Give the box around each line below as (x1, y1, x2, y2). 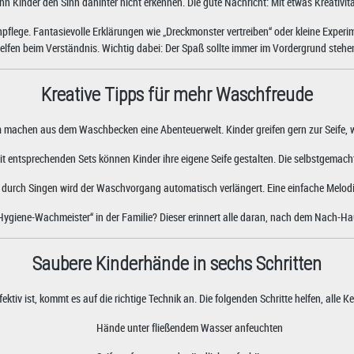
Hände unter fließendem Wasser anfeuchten (96, 319, 283, 335)
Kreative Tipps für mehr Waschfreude (41, 83, 313, 106)
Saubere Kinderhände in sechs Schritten (32, 252, 322, 275)
